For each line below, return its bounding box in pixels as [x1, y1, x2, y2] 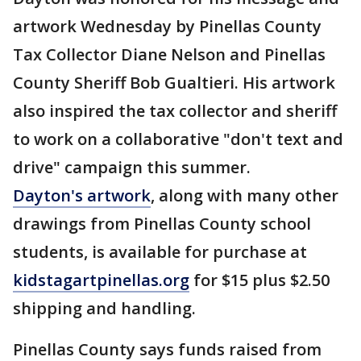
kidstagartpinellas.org [13, 269, 189, 291]
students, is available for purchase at [13, 241, 307, 263]
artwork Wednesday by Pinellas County [13, 15, 322, 37]
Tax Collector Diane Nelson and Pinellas [13, 44, 326, 65]
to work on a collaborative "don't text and [13, 128, 343, 150]
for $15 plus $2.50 [189, 269, 330, 291]
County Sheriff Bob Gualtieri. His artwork [13, 72, 335, 93]
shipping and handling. [13, 297, 196, 319]
